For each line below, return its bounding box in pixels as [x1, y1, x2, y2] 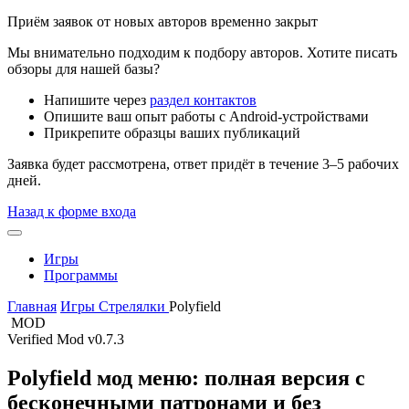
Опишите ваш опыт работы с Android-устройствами [44, 108, 369, 124]
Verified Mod [7, 330, 88, 347]
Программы [44, 267, 118, 283]
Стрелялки [99, 298, 169, 314]
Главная [7, 298, 57, 314]
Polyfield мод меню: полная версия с [7, 365, 365, 390]
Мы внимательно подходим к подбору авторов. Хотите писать [7, 44, 397, 60]
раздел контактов [150, 91, 257, 108]
